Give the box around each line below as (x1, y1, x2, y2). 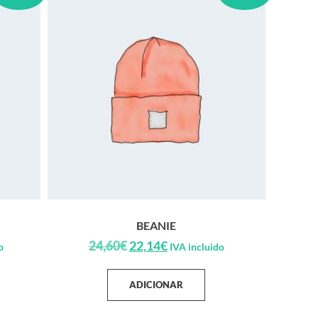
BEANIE (136, 218, 177, 232)
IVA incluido (169, 240, 224, 253)
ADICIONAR (129, 278, 184, 290)
